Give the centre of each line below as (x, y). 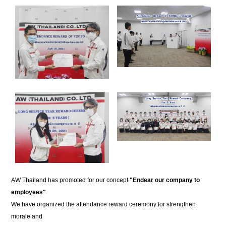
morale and (27, 216)
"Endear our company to (165, 180)
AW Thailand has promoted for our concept (71, 180)
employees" (29, 192)
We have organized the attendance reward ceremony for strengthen (104, 204)
